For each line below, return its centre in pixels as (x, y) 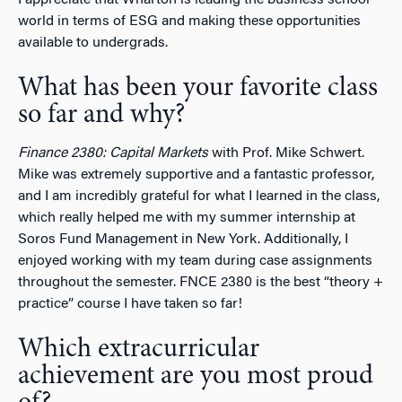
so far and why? (101, 115)
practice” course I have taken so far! (130, 304)
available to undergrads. (93, 43)
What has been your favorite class (198, 88)
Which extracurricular (139, 350)
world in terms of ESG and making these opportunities (189, 21)
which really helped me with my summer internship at (187, 218)
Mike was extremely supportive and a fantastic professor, (196, 175)
